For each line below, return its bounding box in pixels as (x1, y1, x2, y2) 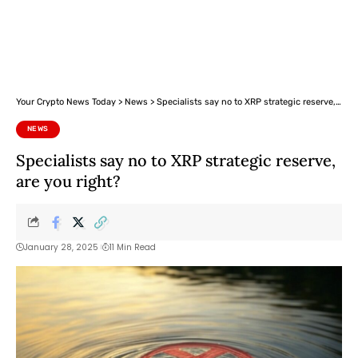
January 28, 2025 (24, 241, 98, 253)
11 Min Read (109, 241, 156, 253)
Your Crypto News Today (16, 97, 116, 107)
